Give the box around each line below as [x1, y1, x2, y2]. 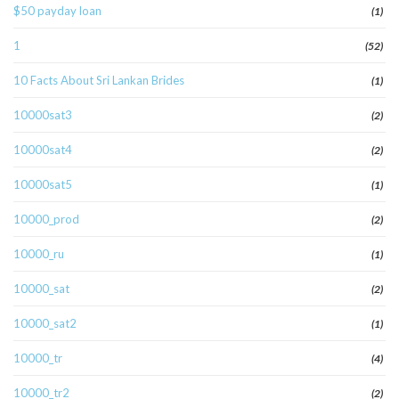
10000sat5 [13, 177, 72, 192]
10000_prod [13, 212, 79, 227]
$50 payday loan [13, 4, 102, 19]
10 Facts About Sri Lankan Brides [13, 73, 184, 88]
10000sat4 [13, 142, 72, 158]
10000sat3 [13, 108, 72, 123]
